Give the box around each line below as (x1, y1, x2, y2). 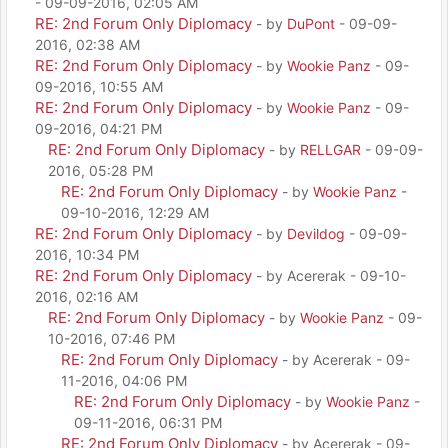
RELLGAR (300, 140, 361, 158)
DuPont (287, 14, 335, 32)
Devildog (287, 224, 345, 242)
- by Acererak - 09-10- (256, 266, 406, 284)
